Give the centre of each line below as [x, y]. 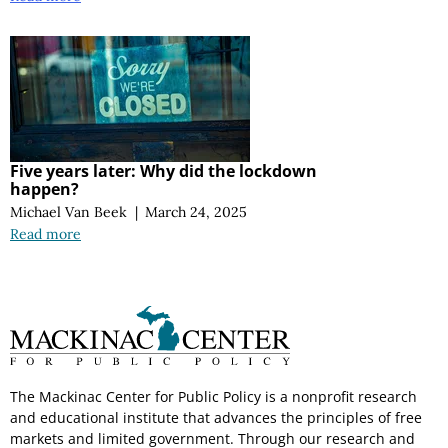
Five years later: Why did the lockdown [163, 170]
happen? [44, 188]
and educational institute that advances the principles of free [216, 418]
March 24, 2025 [196, 211]
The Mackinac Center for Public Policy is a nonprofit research [213, 397]
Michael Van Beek [68, 211]
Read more [45, 233]
